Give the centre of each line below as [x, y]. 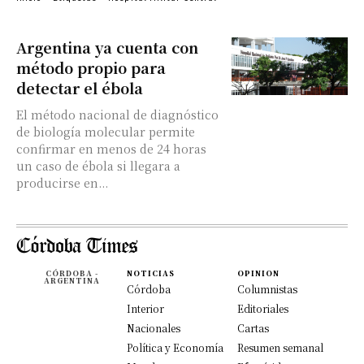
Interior [145, 308]
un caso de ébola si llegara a [98, 166]
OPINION [258, 273]
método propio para [91, 67]
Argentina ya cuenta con [107, 47]
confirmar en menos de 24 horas [111, 149]
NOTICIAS [151, 273]
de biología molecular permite [106, 132]
